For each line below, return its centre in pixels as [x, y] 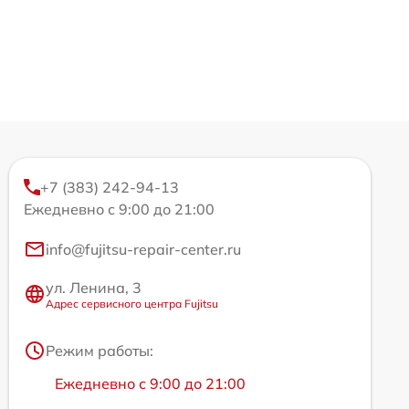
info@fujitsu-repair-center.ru [143, 249]
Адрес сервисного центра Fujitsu [132, 303]
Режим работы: [100, 350]
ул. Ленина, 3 [94, 287]
